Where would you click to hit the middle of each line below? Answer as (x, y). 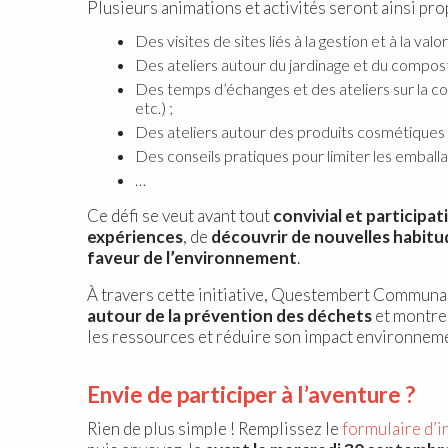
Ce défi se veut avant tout (180, 215)
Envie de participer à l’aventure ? (251, 394)
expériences (135, 236)
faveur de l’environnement (192, 257)
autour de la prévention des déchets (229, 315)
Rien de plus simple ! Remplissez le (214, 428)
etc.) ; (154, 107)
